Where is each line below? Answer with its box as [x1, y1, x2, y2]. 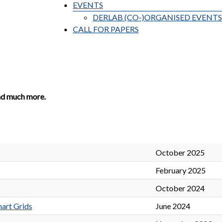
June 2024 [156, 201, 190, 211]
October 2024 [156, 183, 205, 193]
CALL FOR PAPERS [73, 24, 139, 34]
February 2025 [156, 166, 206, 175]
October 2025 [156, 148, 205, 158]
